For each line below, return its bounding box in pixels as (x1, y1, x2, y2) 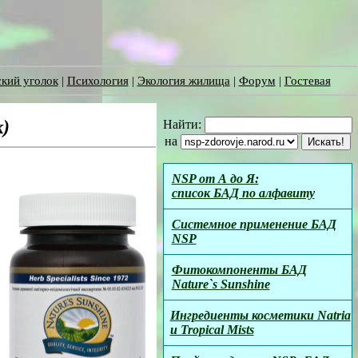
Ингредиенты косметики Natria (169, 308, 351, 322)
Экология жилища (137, 74, 230, 87)
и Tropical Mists (169, 323, 254, 336)
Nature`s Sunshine (171, 277, 270, 291)
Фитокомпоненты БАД (171, 263, 307, 276)
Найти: (162, 117, 205, 131)
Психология (66, 74, 129, 87)
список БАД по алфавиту (171, 186, 315, 200)
